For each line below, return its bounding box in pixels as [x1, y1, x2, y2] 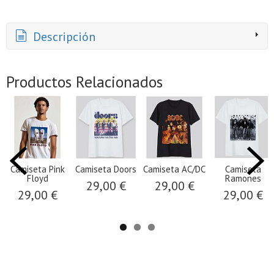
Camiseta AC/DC [143, 163, 206, 176]
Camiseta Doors [75, 163, 136, 176]
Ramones [224, 172, 261, 185]
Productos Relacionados [6, 72, 163, 92]
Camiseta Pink [10, 163, 65, 176]
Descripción [30, 29, 95, 45]
